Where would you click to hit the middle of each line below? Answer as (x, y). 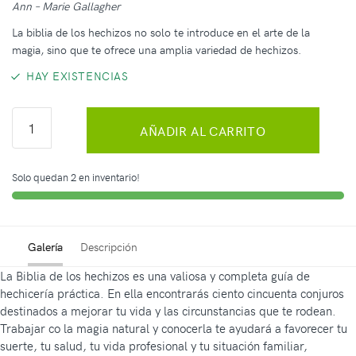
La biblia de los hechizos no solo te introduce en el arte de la (161, 33)
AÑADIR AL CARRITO (203, 130)
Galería (45, 247)
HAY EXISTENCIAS (77, 76)
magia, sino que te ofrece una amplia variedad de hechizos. (158, 50)
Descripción (109, 247)
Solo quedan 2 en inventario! (76, 177)
